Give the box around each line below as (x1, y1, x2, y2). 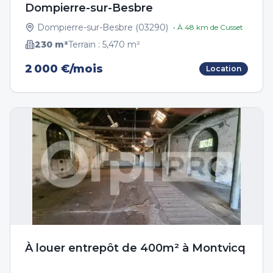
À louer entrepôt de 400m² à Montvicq (25, 241, 246, 255)
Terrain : (68, 39, 102, 50)
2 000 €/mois (25, 62, 103, 76)
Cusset (220, 23, 243, 32)
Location (206, 64, 241, 73)
